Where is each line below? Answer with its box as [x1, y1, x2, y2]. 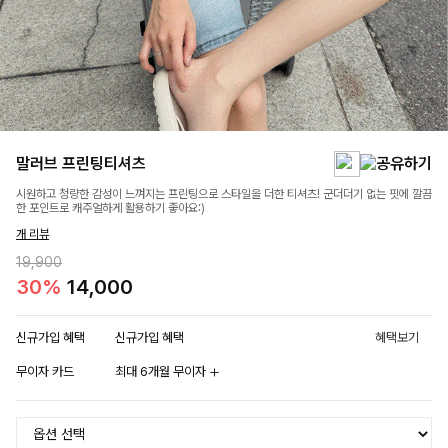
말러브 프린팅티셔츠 [16, 153, 146, 173]
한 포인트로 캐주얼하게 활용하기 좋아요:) [16, 200, 205, 215]
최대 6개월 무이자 [115, 363, 209, 379]
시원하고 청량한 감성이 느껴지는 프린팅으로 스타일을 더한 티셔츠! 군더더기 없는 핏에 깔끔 [16, 186, 432, 201]
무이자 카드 [16, 363, 74, 379]
